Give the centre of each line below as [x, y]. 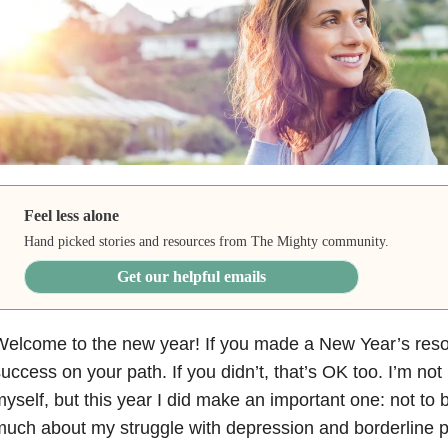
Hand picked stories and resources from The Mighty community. [207, 241]
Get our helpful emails [192, 276]
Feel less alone [72, 215]
